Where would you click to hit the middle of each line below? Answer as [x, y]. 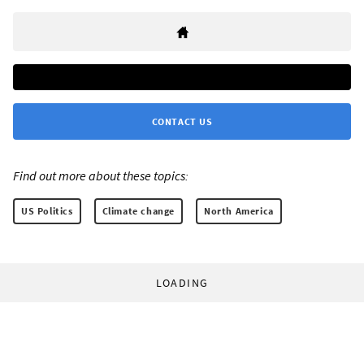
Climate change [139, 211]
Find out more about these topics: [101, 176]
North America [239, 211]
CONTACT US [182, 122]
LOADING [182, 283]
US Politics [47, 211]
